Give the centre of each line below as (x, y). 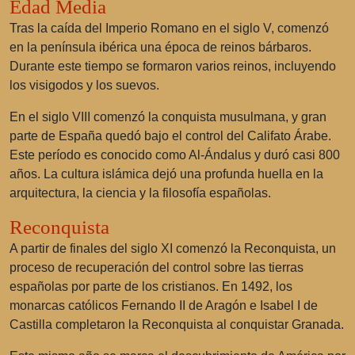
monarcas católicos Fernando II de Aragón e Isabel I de (164, 305)
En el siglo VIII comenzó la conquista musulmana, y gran (168, 117)
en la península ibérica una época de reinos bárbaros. (160, 47)
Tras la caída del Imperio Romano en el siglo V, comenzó (169, 28)
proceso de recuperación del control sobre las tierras (157, 267)
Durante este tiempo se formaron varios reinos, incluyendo (173, 66)
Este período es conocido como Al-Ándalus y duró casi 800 (175, 155)
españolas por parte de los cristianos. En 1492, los (151, 286)
